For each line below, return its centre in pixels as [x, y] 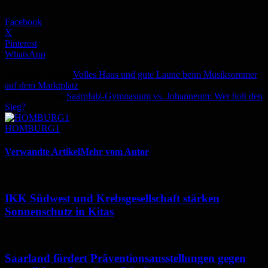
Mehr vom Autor [115, 152]
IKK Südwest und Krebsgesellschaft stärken [112, 199]
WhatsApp [25, 54]
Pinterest [21, 43]
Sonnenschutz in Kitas [59, 212]
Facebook [23, 22]
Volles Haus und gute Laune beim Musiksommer [165, 74]
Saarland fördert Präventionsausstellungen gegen [125, 258]
